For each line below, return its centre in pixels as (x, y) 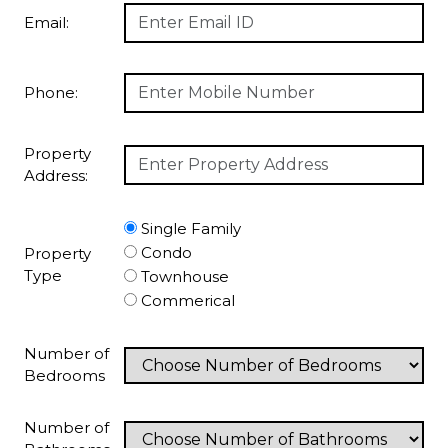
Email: (46, 22)
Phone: (51, 92)
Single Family (191, 228)
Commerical (188, 300)
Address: (56, 175)
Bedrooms (64, 375)
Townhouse (185, 276)
